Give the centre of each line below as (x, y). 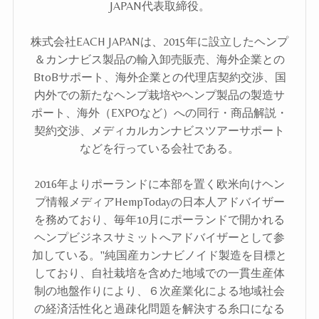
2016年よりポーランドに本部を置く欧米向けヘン (159, 184)
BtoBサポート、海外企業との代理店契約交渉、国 (159, 78)
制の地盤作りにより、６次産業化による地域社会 (159, 291)
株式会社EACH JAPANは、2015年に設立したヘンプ (159, 42)
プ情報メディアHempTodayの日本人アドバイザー (159, 202)
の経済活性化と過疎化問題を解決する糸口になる (159, 309)
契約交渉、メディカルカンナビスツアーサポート (159, 131)
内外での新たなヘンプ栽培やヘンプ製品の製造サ (159, 95)
